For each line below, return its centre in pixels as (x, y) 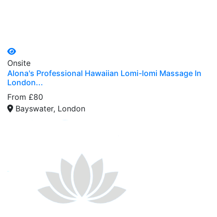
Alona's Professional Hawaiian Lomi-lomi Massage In (104, 73)
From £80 (25, 97)
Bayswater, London (50, 108)
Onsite (19, 63)
